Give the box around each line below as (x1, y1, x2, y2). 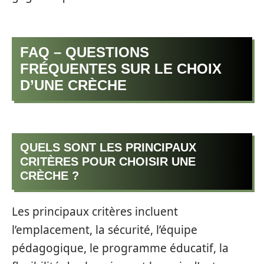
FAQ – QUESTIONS (20, 44, 149, 61)
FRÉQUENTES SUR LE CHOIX (20, 61, 222, 77)
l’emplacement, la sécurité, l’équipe (12, 222, 197, 238)
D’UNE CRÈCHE (20, 77, 127, 94)
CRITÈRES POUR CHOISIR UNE (20, 154, 196, 168)
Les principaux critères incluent (12, 204, 178, 220)
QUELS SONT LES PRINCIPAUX (20, 140, 196, 154)
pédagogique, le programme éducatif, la (12, 240, 229, 256)
